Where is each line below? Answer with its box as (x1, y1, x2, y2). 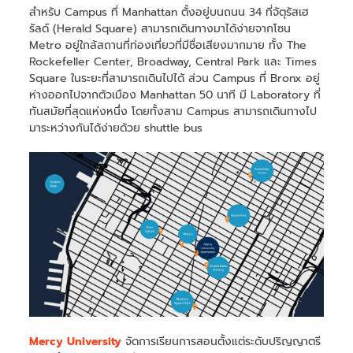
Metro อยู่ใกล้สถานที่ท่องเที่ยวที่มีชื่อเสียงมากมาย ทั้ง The (29, 36, 307, 54)
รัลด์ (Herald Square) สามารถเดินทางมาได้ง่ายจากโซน (29, 20, 292, 37)
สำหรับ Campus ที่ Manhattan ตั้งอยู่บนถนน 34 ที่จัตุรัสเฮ (29, 3, 310, 20)
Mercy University (29, 333, 122, 351)
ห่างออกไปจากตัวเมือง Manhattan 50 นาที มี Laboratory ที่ (29, 86, 321, 103)
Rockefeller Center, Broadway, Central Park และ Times (29, 53, 318, 70)
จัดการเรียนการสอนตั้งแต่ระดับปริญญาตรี (121, 333, 321, 351)
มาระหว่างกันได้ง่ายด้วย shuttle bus (29, 119, 203, 136)
